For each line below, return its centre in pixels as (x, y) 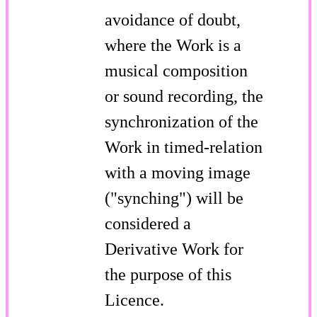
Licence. (134, 300)
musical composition (176, 70)
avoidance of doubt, (173, 19)
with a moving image (178, 172)
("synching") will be (174, 198)
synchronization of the (181, 121)
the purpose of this (168, 274)
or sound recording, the (184, 96)
